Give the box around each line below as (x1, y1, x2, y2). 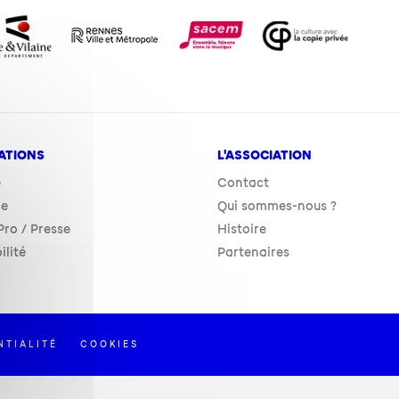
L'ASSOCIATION (216, 147, 312, 163)
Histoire (216, 221, 266, 237)
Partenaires (216, 244, 289, 260)
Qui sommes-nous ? (216, 198, 337, 214)
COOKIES (80, 338, 140, 350)
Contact (216, 175, 269, 191)
